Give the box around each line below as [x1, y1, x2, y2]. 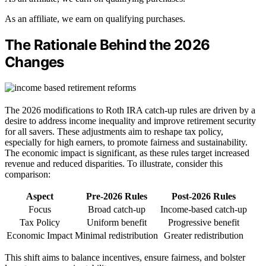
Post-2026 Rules [172, 191, 236, 202]
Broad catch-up [87, 204, 145, 215]
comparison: [5, 169, 50, 180]
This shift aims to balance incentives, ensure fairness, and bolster [5, 252, 245, 263]
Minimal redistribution [75, 230, 158, 241]
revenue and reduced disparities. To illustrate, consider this [5, 159, 223, 169]
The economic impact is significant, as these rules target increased [5, 148, 249, 159]
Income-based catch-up [160, 204, 247, 215]
